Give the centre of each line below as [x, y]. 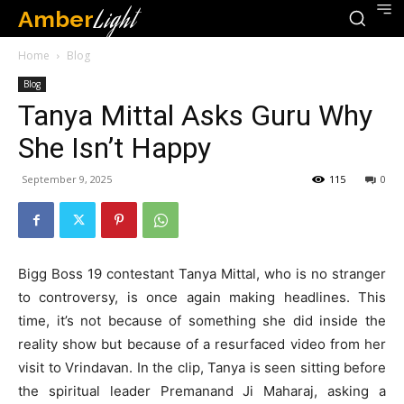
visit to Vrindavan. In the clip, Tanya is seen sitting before [202, 367]
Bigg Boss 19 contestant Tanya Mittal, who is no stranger [202, 274]
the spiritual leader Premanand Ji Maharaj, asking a [202, 391]
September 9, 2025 [67, 179]
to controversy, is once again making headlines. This [202, 297]
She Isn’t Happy [115, 148]
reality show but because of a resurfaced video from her [202, 344]
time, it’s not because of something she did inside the [202, 321]
